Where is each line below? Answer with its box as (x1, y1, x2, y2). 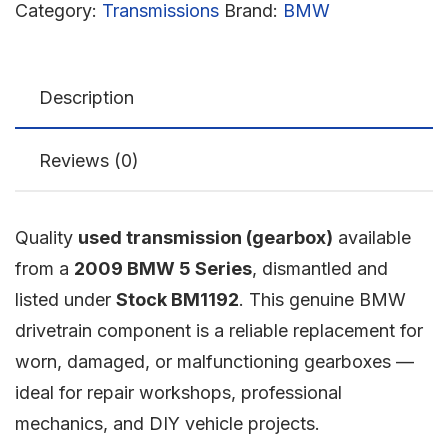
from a (15, 257, 74, 279)
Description (39, 86, 134, 108)
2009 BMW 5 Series (74, 257, 252, 279)
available (333, 226, 411, 248)
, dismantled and (252, 257, 388, 279)
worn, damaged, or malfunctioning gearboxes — (15, 350, 414, 372)
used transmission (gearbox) (78, 226, 333, 248)
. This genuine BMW (239, 288, 406, 310)
